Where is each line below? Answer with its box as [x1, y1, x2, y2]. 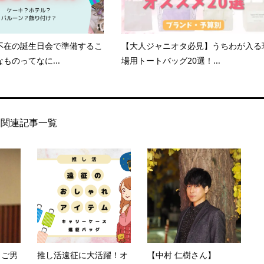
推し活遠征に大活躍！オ [37, 249, 128, 261]
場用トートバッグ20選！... [121, 55, 220, 67]
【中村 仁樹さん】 [147, 249, 216, 261]
